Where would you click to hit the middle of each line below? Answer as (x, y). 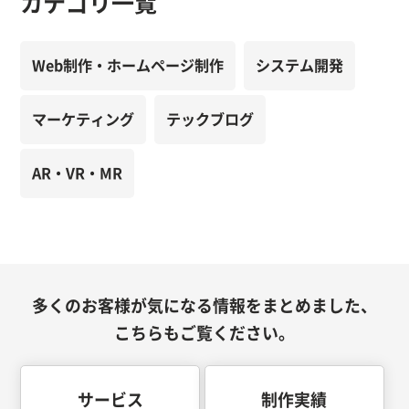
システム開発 (300, 65)
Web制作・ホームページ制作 (128, 65)
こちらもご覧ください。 (204, 334)
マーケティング (84, 119)
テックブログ (210, 119)
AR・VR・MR (78, 173)
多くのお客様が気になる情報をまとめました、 (204, 306)
